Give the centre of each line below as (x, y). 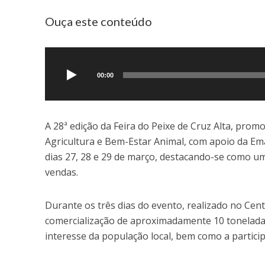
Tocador (63, 44)
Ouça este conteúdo (98, 22)
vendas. (61, 172)
